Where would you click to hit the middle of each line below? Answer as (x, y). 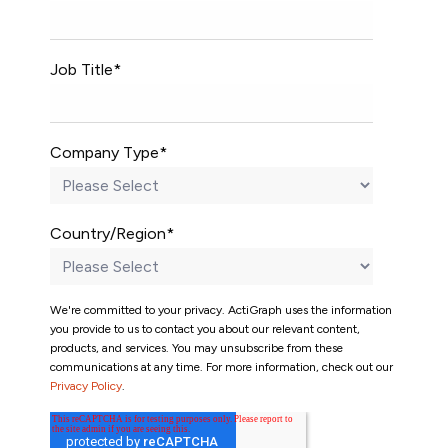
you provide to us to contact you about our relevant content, (205, 329)
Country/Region (108, 233)
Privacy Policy (86, 386)
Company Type (104, 152)
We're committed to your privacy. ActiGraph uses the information (221, 310)
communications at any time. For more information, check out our (221, 367)
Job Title (81, 69)
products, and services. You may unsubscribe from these (196, 348)
